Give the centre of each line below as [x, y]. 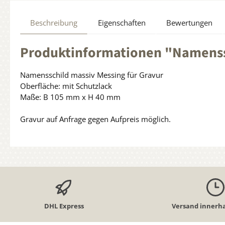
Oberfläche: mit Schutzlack [66, 86]
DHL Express [64, 206]
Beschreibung [54, 22]
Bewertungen [189, 22]
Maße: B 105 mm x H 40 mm [70, 97]
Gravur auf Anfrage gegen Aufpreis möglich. [95, 119]
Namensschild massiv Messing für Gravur [92, 75]
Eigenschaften [122, 22]
